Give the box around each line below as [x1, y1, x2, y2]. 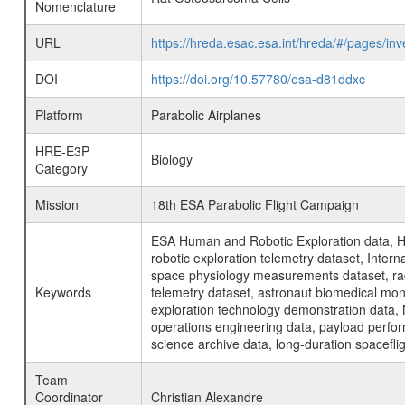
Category [34, 159, 88, 177]
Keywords [34, 283, 91, 301]
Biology [150, 150, 193, 168]
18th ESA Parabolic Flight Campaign [150, 195, 359, 213]
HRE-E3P [34, 142, 89, 160]
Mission [34, 195, 79, 213]
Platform [34, 106, 83, 124]
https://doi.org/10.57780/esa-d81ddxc [150, 70, 365, 88]
